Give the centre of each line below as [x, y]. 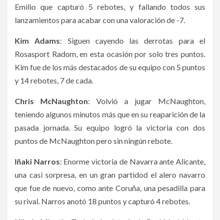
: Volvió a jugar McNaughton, [147, 101]
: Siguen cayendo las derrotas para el [133, 41]
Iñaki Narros [37, 162]
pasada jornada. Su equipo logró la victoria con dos [110, 128]
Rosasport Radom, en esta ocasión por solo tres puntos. [110, 54]
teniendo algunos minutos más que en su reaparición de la [110, 114]
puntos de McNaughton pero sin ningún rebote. [94, 141]
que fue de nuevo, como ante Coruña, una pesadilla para [110, 188]
